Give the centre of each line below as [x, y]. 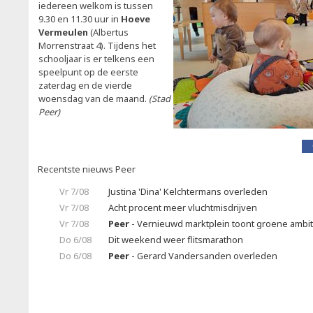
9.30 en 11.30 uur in [80, 19]
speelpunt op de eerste [88, 72]
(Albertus [108, 32]
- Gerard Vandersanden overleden [203, 256]
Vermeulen [63, 32]
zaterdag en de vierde [85, 85]
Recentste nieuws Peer [87, 169]
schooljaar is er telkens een [96, 59]
